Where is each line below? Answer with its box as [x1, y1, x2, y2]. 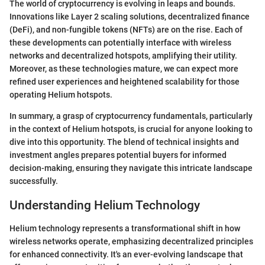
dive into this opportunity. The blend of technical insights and [9, 137, 239, 147]
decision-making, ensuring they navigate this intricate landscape [9, 163, 253, 173]
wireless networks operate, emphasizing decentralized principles [9, 236, 253, 246]
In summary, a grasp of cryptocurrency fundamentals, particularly [9, 111, 253, 121]
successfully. [9, 176, 58, 186]
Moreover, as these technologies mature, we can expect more [9, 64, 238, 74]
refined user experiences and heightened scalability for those [9, 77, 240, 87]
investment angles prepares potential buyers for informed [9, 150, 227, 160]
